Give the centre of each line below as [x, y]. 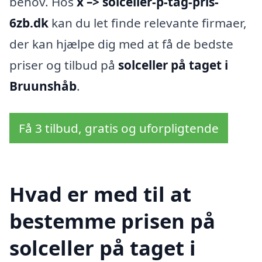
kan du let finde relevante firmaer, [148, 23]
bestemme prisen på [112, 221]
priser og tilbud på [64, 65]
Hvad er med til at [100, 194]
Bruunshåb [43, 86]
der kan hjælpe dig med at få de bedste [121, 44]
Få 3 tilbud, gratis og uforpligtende [119, 128]
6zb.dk [29, 23]
